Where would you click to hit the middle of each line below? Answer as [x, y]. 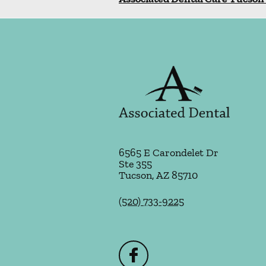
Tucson [135, 175]
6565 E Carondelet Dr [169, 153]
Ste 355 [135, 164]
